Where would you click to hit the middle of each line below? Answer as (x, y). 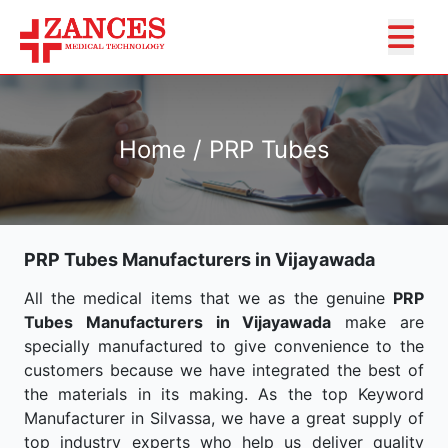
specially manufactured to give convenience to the (224, 346)
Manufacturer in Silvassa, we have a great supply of (224, 418)
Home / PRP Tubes (224, 149)
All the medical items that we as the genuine (208, 298)
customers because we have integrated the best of (224, 370)
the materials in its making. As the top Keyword (224, 394)
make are (378, 322)
